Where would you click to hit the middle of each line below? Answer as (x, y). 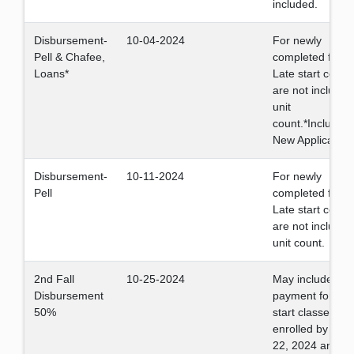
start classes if (308, 312)
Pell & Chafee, (70, 57)
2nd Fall (54, 279)
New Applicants (312, 140)
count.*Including (313, 123)
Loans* (51, 73)
